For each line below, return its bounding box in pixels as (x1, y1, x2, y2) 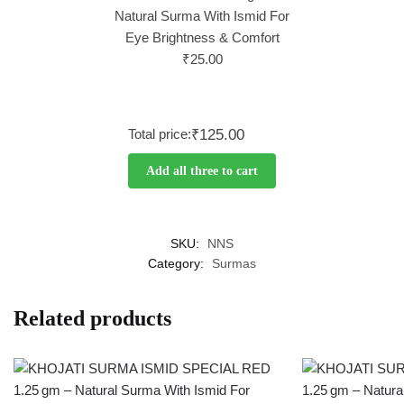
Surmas (212, 256, 256, 271)
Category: (148, 256, 207, 271)
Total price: (128, 126, 192, 142)
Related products (14, 307, 171, 331)
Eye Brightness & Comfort (124, 30, 280, 45)
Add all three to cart (146, 163, 258, 178)
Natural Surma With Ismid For (115, 8, 289, 23)
